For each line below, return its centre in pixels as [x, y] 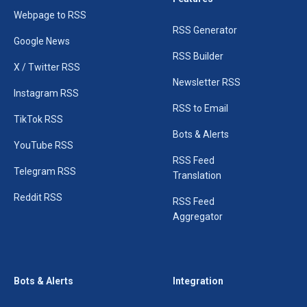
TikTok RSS [38, 120]
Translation [197, 176]
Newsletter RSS [207, 83]
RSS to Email [200, 109]
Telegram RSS [45, 172]
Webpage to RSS [50, 15]
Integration [198, 281]
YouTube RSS [44, 146]
